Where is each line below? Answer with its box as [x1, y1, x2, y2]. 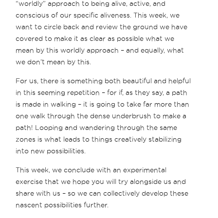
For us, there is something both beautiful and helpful [16, 76, 191, 85]
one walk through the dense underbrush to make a [16, 111, 187, 120]
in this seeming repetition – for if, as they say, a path [16, 88, 188, 96]
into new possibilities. [16, 146, 86, 155]
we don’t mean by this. [16, 57, 91, 66]
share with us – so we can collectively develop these [16, 189, 189, 197]
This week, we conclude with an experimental [16, 165, 167, 174]
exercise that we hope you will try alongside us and [16, 177, 186, 185]
